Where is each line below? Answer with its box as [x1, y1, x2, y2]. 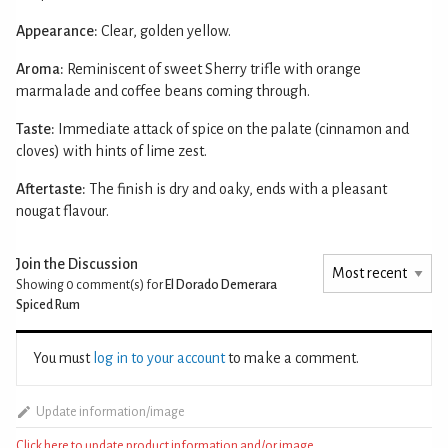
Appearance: [16, 22, 98, 39]
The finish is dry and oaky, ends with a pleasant [89, 180, 387, 197]
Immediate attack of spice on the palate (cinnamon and [58, 120, 409, 137]
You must [33, 349, 93, 366]
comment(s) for [74, 277, 165, 292]
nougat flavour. [16, 202, 109, 219]
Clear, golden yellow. [101, 22, 231, 39]
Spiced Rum [16, 297, 80, 312]
